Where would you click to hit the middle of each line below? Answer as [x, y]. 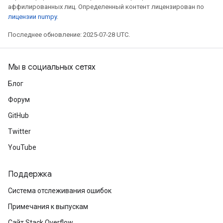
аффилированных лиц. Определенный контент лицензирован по [106, 7]
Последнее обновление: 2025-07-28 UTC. [69, 35]
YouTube [22, 147]
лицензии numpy [32, 17]
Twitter [19, 131]
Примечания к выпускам [48, 207]
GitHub [18, 115]
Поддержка [30, 174]
